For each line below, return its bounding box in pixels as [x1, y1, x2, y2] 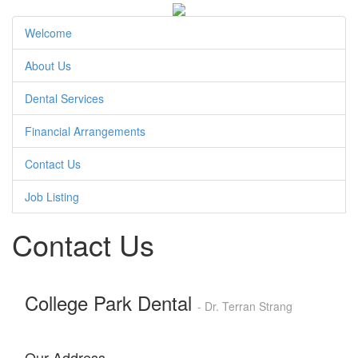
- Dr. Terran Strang [197, 298, 292, 315]
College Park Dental [25, 288, 197, 317]
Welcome [25, 25, 72, 42]
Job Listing [25, 189, 79, 205]
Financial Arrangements [25, 123, 145, 140]
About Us [25, 58, 71, 74]
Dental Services [25, 90, 104, 107]
